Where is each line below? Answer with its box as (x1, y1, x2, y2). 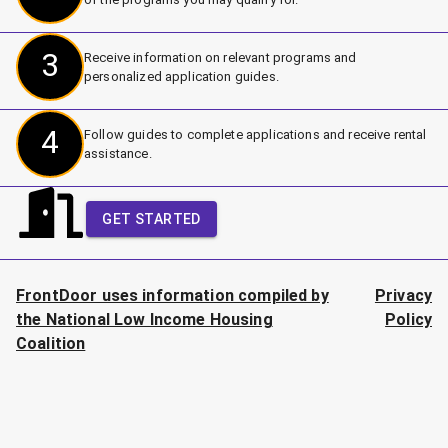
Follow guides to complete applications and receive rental (84, 127, 427, 143)
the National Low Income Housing (16, 310, 273, 330)
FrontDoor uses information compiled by (16, 286, 329, 306)
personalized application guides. (84, 69, 279, 85)
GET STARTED (102, 211, 201, 228)
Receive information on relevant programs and (84, 50, 357, 66)
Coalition (16, 334, 86, 354)
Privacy (374, 286, 432, 306)
